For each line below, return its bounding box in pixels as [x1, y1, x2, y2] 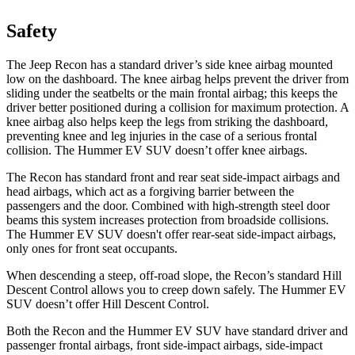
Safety [6, 20, 57, 41]
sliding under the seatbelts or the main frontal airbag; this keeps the [6, 86, 338, 100]
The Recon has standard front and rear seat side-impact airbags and [6, 170, 340, 184]
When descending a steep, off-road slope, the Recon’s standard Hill [6, 268, 342, 282]
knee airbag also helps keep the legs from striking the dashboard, [6, 114, 328, 128]
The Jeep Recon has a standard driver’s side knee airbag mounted [6, 57, 333, 71]
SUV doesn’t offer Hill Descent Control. [6, 296, 209, 311]
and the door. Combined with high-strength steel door [60, 198, 330, 212]
